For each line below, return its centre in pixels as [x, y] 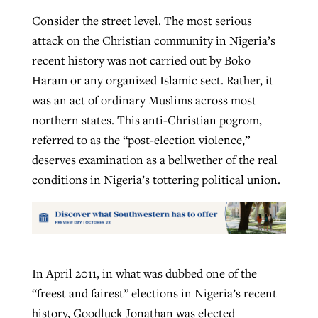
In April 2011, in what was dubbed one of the [144, 273]
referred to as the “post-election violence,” [141, 139]
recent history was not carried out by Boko [141, 60]
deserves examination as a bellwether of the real [154, 159]
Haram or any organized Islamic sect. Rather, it [152, 80]
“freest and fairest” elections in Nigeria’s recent [154, 293]
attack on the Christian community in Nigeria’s [153, 40]
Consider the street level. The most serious [142, 20]
